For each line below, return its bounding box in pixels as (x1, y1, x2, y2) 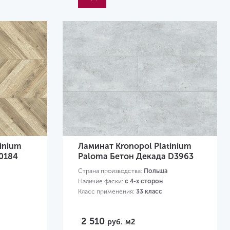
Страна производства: (78, 167, 144, 175)
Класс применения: (78, 188, 136, 196)
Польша (143, 167, 167, 175)
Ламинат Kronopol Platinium (78, 141, 191, 151)
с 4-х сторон (124, 178, 163, 185)
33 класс (136, 188, 162, 196)
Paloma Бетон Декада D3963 (78, 151, 194, 162)
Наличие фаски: (78, 178, 125, 185)
